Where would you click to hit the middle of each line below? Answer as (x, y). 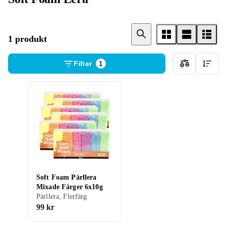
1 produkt (27, 39)
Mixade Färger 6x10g (70, 187)
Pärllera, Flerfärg (62, 196)
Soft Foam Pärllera (67, 177)
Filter (83, 63)
